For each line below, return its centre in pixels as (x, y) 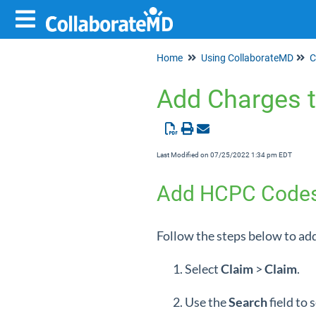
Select (203, 269)
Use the (207, 302)
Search (249, 302)
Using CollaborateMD (247, 58)
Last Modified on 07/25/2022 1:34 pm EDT (224, 155)
